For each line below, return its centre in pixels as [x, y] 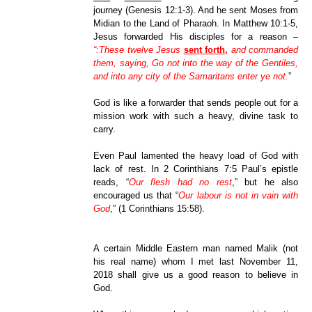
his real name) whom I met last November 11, [196, 262]
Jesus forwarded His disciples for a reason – [196, 37]
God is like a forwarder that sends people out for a [196, 103]
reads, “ [111, 182]
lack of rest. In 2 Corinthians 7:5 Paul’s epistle [196, 169]
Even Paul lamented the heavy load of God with [196, 156]
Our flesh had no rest [180, 182]
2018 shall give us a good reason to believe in [196, 275]
